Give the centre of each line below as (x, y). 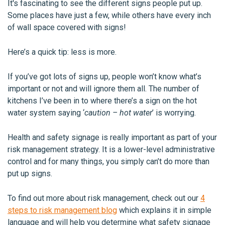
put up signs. (30, 174)
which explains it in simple (164, 210)
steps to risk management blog (62, 210)
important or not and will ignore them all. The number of (103, 89)
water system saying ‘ (46, 113)
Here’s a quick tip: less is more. (62, 52)
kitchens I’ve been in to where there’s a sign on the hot (102, 101)
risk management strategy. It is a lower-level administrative (111, 149)
